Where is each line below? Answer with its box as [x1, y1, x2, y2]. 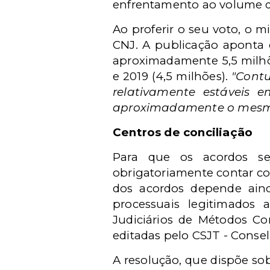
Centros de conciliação [113, 125, 253, 139]
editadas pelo [113, 228, 192, 242]
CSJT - [192, 228, 228, 242]
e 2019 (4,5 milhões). [113, 69, 232, 83]
